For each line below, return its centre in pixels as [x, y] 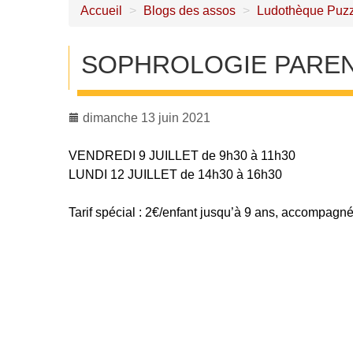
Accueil [101, 11]
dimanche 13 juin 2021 [145, 118]
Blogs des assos [190, 11]
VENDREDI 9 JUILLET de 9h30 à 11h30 [182, 156]
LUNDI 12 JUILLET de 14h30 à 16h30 [175, 175]
